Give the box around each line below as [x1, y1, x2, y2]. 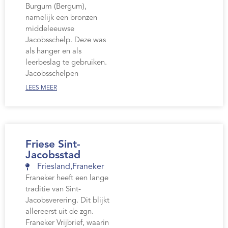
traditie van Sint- [25, 186, 81, 194]
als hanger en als [25, 48, 81, 56]
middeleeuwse [25, 25, 74, 34]
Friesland [37, 163, 70, 172]
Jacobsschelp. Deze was [25, 37, 106, 45]
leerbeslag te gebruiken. [25, 59, 107, 67]
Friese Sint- [25, 139, 80, 151]
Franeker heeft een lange [25, 175, 108, 183]
